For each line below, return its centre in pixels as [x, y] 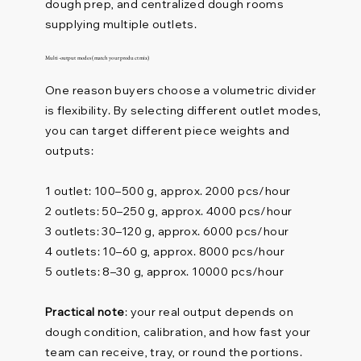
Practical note [85, 311]
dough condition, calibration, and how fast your [178, 332]
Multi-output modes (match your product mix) [97, 57]
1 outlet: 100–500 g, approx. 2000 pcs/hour [168, 191]
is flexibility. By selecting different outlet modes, [183, 110]
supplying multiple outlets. [121, 24]
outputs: [69, 150]
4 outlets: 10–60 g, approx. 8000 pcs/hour [165, 251]
